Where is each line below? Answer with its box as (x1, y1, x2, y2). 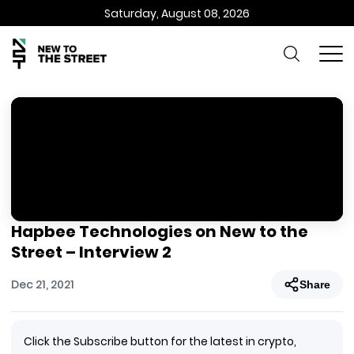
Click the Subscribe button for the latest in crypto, (24, 333, 296, 349)
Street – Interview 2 (11, 241, 171, 263)
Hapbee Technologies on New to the (11, 220, 308, 243)
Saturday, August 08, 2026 (104, 5, 250, 21)
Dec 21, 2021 (11, 276, 74, 292)
